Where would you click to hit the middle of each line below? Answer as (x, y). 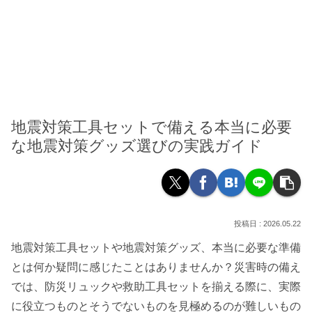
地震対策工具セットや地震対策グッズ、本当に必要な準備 (156, 248)
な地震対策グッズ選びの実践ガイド (137, 146)
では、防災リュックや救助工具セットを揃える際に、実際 (156, 287)
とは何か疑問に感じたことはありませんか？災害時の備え (156, 267)
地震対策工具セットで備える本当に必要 (151, 127)
